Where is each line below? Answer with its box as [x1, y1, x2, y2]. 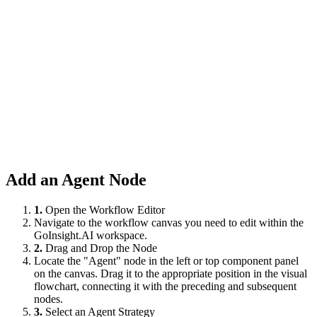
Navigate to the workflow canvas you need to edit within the [34, 216, 304, 229]
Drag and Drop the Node [45, 241, 157, 254]
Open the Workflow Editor [45, 203, 165, 216]
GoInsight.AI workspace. [34, 229, 147, 241]
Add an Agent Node [6, 170, 146, 189]
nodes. [34, 292, 63, 305]
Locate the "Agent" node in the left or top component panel [34, 254, 299, 267]
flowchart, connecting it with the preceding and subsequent [34, 279, 296, 292]
